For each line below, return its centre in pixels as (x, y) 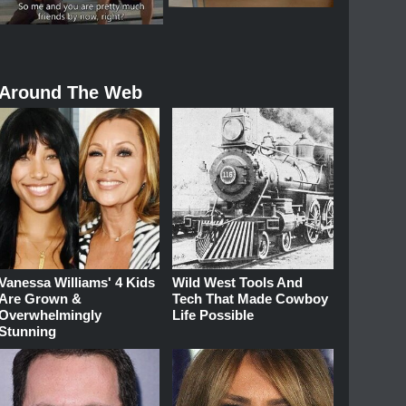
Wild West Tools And (238, 282)
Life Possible (213, 314)
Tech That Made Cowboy (251, 298)
